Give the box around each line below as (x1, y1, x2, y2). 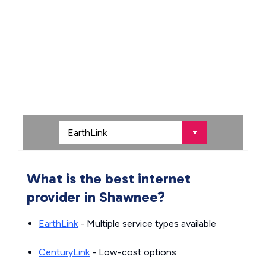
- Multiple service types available (78, 218, 216, 229)
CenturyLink (39, 246, 90, 258)
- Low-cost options (90, 246, 176, 258)
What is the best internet (27, 170, 191, 187)
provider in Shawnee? (27, 188, 165, 205)
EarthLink (39, 218, 78, 229)
